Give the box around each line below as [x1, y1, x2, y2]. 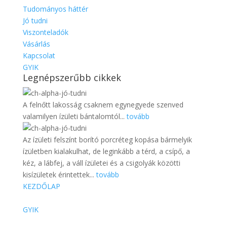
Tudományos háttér [22, 4, 88, 14]
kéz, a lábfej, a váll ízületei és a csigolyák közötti [22, 158, 180, 168]
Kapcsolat [22, 51, 55, 61]
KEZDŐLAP [22, 181, 60, 192]
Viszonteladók [22, 27, 68, 37]
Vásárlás [22, 39, 50, 49]
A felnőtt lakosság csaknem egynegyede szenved [22, 100, 183, 110]
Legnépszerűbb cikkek [22, 71, 121, 84]
